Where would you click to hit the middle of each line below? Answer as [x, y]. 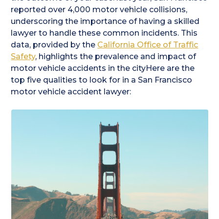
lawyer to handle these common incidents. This [104, 33]
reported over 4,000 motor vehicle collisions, [99, 10]
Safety [23, 57]
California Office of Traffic [148, 45]
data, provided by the [54, 45]
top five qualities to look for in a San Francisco [102, 80]
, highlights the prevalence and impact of [116, 57]
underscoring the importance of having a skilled [105, 22]
